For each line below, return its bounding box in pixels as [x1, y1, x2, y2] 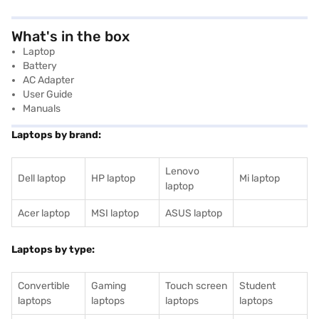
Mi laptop [239, 172, 280, 184]
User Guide [23, 88, 73, 100]
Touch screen [165, 280, 227, 292]
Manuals [23, 103, 61, 115]
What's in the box [11, 28, 130, 45]
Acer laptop [18, 207, 70, 219]
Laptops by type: [11, 244, 95, 256]
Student [239, 280, 276, 292]
